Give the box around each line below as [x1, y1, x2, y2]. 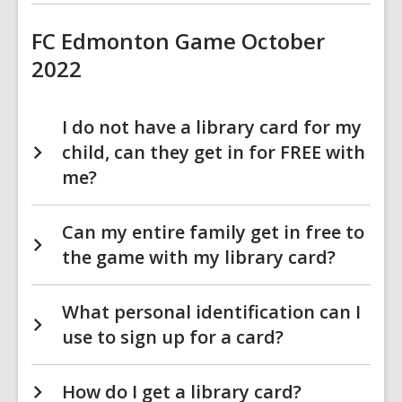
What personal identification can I [62, 300, 361, 324]
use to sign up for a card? [62, 325, 284, 349]
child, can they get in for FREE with [62, 140, 365, 164]
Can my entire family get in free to [62, 220, 364, 244]
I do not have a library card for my [62, 115, 362, 139]
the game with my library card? [62, 245, 336, 269]
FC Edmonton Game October [31, 26, 325, 56]
